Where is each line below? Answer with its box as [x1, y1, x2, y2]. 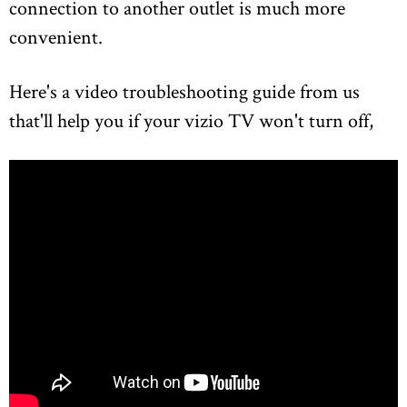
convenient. [9, 23, 103, 49]
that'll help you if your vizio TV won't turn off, [9, 106, 373, 133]
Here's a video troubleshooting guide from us [9, 77, 360, 104]
